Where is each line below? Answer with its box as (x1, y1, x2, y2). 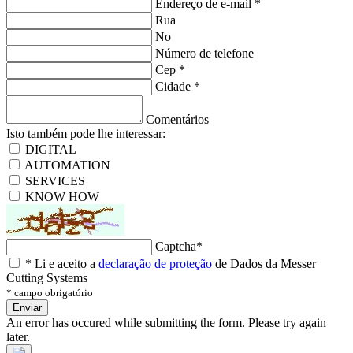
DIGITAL (25, 142, 76, 156)
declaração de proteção (98, 256, 212, 270)
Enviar (13, 301, 42, 314)
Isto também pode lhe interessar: (6, 126, 165, 140)
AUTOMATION (24, 158, 110, 172)
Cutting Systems (6, 270, 87, 284)
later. (6, 329, 30, 344)
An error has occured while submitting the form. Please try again (6, 315, 326, 329)
